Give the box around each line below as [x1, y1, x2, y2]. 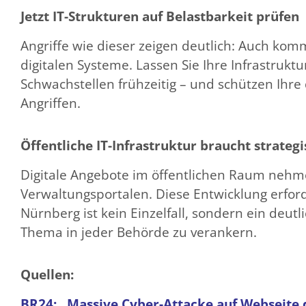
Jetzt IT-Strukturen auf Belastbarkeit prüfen [20, 7, 299, 25]
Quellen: [20, 265, 74, 283]
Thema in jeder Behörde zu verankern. [20, 223, 257, 242]
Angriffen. [20, 94, 81, 113]
